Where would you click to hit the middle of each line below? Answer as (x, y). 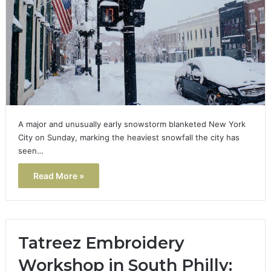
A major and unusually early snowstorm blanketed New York (132, 124)
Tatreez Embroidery (101, 243)
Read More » (58, 175)
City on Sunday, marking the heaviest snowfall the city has (129, 137)
